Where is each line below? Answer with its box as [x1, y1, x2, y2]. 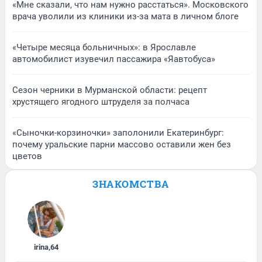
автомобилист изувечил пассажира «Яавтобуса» [12, 54, 215, 65]
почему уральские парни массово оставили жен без [12, 139, 231, 150]
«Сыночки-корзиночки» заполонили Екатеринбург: [12, 127, 224, 139]
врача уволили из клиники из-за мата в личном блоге [12, 11, 239, 22]
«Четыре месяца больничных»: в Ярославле [12, 42, 196, 53]
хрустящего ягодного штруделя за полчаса [12, 96, 189, 108]
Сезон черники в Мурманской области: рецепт [12, 85, 207, 96]
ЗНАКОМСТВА [92, 177, 170, 191]
